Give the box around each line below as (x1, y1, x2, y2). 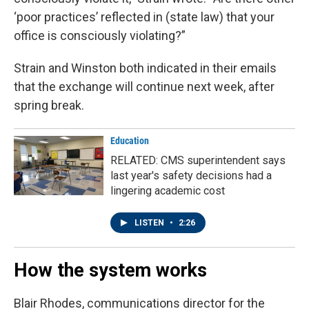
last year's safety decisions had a (110, 169, 272, 183)
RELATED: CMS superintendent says (110, 154, 286, 168)
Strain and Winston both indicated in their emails (14, 61, 277, 76)
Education (110, 135, 149, 147)
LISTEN (134, 218, 166, 228)
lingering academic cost (110, 184, 225, 198)
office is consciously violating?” (14, 28, 186, 43)
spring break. (14, 98, 84, 113)
